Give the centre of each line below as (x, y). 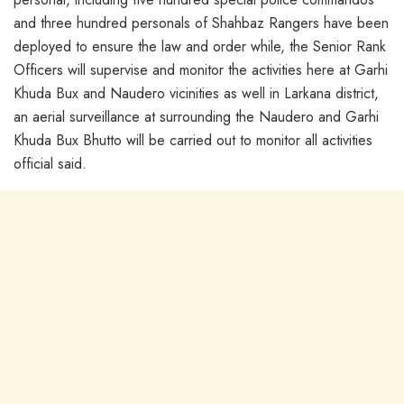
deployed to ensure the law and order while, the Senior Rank (200, 46)
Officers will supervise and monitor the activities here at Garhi (201, 69)
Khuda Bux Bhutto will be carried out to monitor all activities (193, 140)
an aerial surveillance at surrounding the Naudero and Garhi (196, 116)
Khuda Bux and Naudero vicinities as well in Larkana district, (196, 93)
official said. (50, 163)
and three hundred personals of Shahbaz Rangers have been (201, 23)
